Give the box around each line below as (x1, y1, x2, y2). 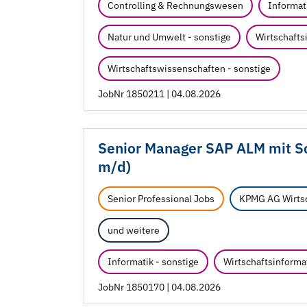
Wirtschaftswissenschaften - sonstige (108, 62, 271, 75)
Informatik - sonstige (108, 256, 199, 269)
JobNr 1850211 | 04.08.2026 (98, 88, 221, 101)
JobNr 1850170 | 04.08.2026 (98, 281, 221, 294)
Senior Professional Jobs (108, 193, 214, 206)
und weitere (108, 224, 160, 237)
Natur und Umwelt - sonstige (108, 31, 231, 44)
